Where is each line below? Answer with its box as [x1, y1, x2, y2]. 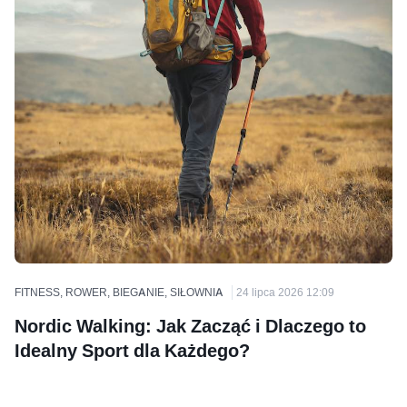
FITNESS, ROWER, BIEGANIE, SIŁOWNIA [15, 284, 223, 299]
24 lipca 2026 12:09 [236, 284, 334, 299]
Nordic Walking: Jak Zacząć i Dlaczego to [15, 314, 366, 337]
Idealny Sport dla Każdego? [15, 339, 250, 362]
